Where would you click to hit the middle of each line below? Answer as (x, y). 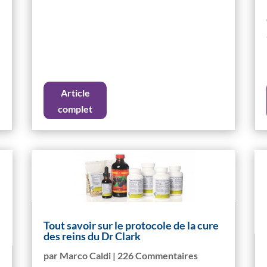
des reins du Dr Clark (92, 236)
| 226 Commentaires (155, 256)
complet (75, 108)
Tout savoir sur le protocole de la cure (131, 226)
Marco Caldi (86, 256)
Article (75, 92)
